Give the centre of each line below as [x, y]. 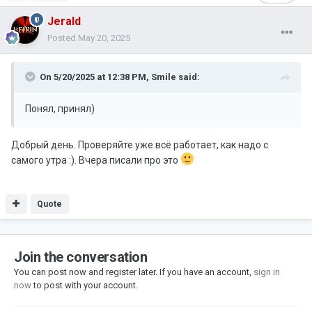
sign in [267, 272]
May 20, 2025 [104, 38]
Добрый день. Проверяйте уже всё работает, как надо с [140, 145]
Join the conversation [81, 257]
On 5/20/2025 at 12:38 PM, [95, 77]
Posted [63, 38]
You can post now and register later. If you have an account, [134, 272]
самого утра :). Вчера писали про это [96, 161]
